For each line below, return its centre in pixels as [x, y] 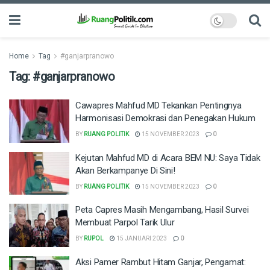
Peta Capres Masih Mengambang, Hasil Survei [162, 210]
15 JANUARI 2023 [141, 238]
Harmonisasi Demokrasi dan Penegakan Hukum [165, 118]
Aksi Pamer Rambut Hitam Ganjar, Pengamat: [161, 262]
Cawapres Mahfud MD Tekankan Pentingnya [159, 105]
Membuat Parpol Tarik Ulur [125, 222]
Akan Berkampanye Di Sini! [125, 170]
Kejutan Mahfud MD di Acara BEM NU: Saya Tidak [168, 158]
